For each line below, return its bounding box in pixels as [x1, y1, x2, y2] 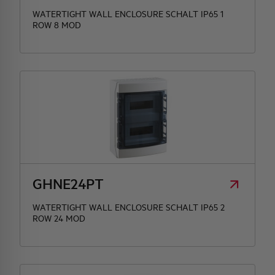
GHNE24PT [33, 174, 104, 193]
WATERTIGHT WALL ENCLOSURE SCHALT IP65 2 [33, 201, 225, 213]
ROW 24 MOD [33, 212, 85, 224]
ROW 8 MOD [33, 19, 81, 31]
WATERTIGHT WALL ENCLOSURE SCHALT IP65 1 [33, 8, 223, 20]
